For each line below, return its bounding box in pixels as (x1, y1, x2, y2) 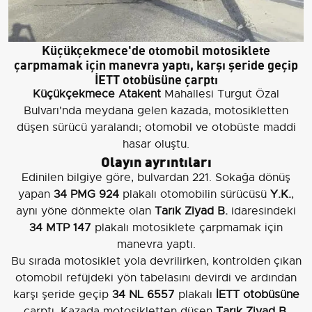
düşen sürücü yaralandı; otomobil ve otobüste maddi (16, 120, 296, 135)
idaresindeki (228, 204, 296, 219)
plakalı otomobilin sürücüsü (119, 187, 270, 202)
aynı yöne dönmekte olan (16, 204, 155, 219)
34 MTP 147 (29, 221, 91, 235)
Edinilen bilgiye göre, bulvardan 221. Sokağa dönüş (22, 171, 290, 185)
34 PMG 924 (54, 187, 119, 202)
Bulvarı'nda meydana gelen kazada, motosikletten (24, 104, 288, 118)
